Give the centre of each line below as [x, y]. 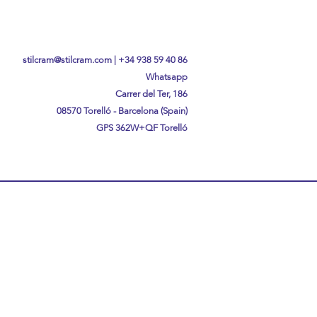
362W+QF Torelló [150, 128]
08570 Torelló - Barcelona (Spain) [122, 111]
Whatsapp [167, 77]
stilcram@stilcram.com [67, 60]
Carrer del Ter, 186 [151, 94]
